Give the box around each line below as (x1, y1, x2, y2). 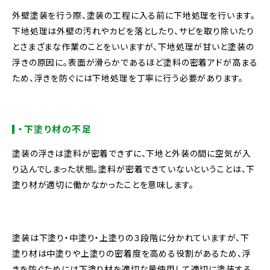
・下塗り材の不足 (18, 122, 92, 135)
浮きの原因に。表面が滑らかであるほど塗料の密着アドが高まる (12, 55, 258, 68)
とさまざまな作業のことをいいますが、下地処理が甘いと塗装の (12, 40, 254, 52)
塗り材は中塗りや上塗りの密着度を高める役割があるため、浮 (12, 246, 251, 259)
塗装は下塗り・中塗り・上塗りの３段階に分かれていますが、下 (12, 231, 250, 243)
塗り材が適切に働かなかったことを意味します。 (12, 178, 194, 190)
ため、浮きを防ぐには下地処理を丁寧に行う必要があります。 (12, 71, 243, 84)
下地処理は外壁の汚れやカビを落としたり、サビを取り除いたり (12, 24, 254, 37)
